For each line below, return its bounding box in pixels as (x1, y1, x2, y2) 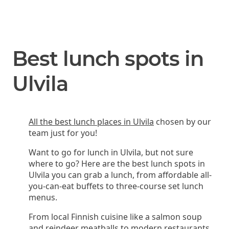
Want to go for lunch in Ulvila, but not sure (29, 146, 193, 158)
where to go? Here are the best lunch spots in (29, 157, 205, 169)
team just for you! (29, 127, 97, 139)
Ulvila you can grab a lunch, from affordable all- (29, 169, 212, 180)
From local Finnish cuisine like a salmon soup (29, 211, 202, 222)
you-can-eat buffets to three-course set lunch (29, 180, 203, 192)
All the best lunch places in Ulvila (29, 116, 154, 127)
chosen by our (154, 116, 211, 127)
